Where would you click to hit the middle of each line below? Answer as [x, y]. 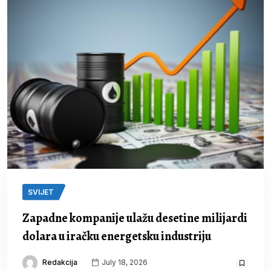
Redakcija [60, 262]
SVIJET [41, 192]
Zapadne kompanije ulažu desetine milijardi [135, 218]
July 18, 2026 [124, 262]
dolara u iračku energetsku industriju [117, 236]
